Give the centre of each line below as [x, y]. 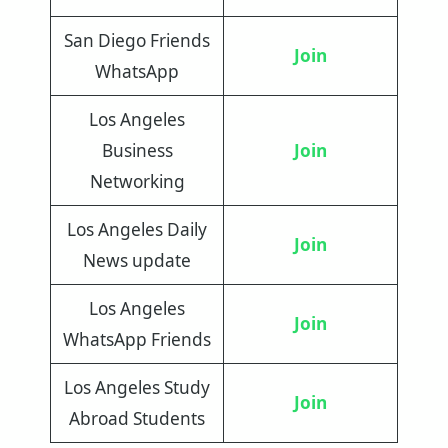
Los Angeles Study [137, 387]
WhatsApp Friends [137, 339]
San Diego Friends [137, 40]
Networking [137, 181]
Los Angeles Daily [137, 229]
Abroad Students [137, 418]
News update [137, 260]
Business [137, 150]
